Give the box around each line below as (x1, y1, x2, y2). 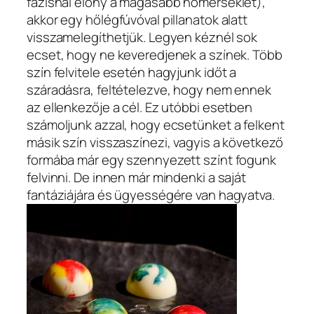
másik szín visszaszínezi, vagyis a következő (27, 132, 283, 151)
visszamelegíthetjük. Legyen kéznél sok (27, 27, 258, 46)
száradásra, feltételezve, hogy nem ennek (27, 80, 271, 99)
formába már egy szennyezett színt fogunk (27, 150, 276, 169)
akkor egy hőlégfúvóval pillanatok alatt (27, 10, 248, 29)
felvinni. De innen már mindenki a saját (27, 168, 247, 186)
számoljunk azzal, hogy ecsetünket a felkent (27, 115, 285, 134)
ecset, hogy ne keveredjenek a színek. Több (27, 45, 282, 64)
